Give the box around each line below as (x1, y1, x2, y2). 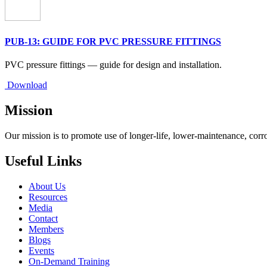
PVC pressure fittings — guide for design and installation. (5, 59, 222, 70)
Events (29, 245, 54, 256)
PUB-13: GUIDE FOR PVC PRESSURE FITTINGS (5, 36, 221, 46)
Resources (29, 191, 67, 202)
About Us (29, 181, 66, 191)
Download (5, 79, 47, 90)
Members (29, 223, 64, 234)
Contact (29, 213, 58, 223)
